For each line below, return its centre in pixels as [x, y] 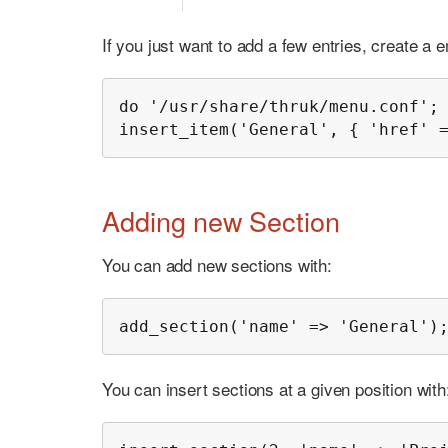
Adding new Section [221, 221]
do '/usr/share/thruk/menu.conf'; [279, 107]
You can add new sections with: [217, 264]
